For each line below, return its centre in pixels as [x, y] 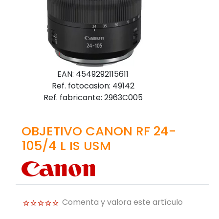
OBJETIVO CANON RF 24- [99, 131]
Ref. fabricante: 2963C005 [93, 97]
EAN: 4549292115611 [93, 74]
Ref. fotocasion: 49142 [93, 86]
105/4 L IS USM [66, 145]
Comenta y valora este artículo [122, 202]
